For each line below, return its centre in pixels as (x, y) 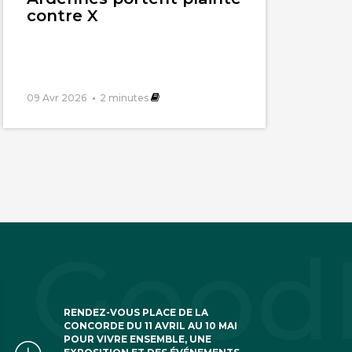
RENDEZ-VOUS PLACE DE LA (136, 313)
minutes (129, 98)
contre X (63, 16)
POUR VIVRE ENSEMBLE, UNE (138, 339)
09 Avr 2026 (57, 98)
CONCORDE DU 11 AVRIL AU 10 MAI (151, 326)
